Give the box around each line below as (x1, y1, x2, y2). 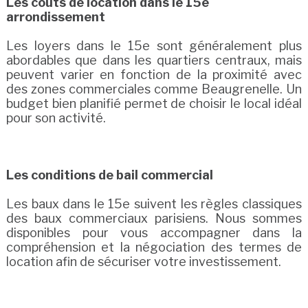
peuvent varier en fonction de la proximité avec (5, 67, 302, 82)
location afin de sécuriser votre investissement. (5, 254, 281, 269)
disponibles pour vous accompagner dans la (5, 225, 302, 240)
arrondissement (5, 9, 105, 24)
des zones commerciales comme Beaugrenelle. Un (5, 81, 302, 96)
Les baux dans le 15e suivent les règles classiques (5, 196, 302, 211)
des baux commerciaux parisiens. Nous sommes (5, 210, 302, 225)
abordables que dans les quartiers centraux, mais (5, 52, 302, 67)
